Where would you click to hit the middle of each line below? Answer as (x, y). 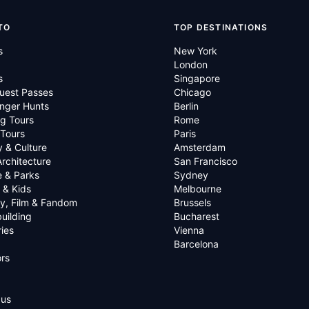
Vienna (189, 230)
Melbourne (198, 189)
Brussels (192, 202)
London (191, 64)
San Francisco (206, 161)
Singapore (197, 78)
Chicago (192, 92)
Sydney (191, 175)
